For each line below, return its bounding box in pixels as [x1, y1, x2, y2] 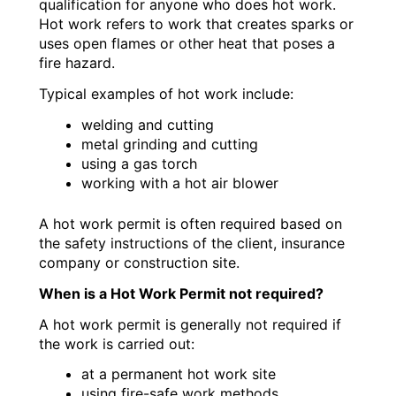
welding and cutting [81, 115, 215, 133]
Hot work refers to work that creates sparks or [39, 15, 354, 34]
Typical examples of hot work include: [39, 85, 294, 103]
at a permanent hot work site [81, 365, 277, 384]
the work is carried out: [39, 334, 195, 353]
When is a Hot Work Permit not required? [39, 284, 324, 302]
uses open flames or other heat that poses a [39, 34, 336, 53]
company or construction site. [39, 253, 240, 271]
